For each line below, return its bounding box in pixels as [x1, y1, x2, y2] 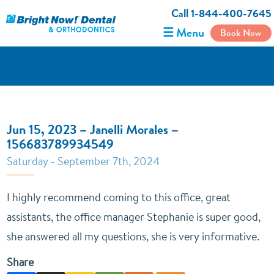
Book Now [220, 26, 262, 40]
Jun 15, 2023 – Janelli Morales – [7, 120, 179, 139]
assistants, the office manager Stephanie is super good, [7, 209, 261, 224]
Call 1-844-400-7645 [171, 6, 272, 21]
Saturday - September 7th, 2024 [7, 154, 160, 169]
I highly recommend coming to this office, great [7, 190, 231, 205]
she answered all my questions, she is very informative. [7, 229, 260, 244]
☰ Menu [162, 24, 204, 42]
